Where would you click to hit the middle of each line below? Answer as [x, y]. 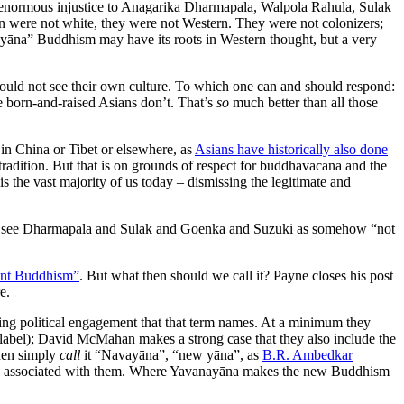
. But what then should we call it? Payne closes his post [236, 275]
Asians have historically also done [291, 149]
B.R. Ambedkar [308, 354]
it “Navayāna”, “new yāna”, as [171, 354]
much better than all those [303, 102]
